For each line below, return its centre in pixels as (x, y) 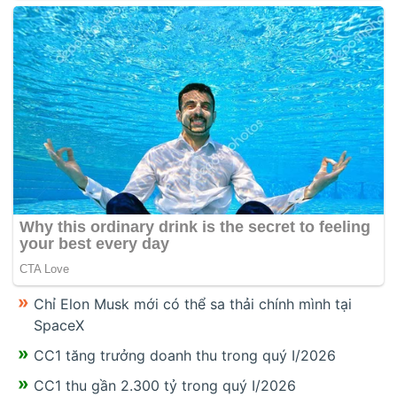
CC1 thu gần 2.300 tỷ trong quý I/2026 (165, 386)
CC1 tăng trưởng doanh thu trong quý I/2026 (185, 356)
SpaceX (59, 326)
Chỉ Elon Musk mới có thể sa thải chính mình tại (193, 304)
